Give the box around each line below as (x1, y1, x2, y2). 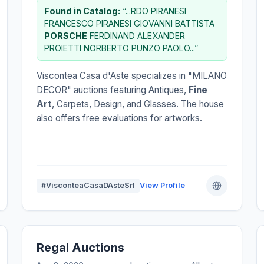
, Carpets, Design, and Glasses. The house (52, 98, 225, 110)
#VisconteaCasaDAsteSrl (41, 180, 136, 190)
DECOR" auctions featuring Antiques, (37, 84, 189, 95)
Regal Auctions (37, 240, 125, 255)
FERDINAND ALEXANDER (87, 30, 186, 41)
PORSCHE (44, 30, 88, 41)
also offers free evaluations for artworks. (37, 112, 203, 124)
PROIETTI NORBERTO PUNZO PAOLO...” (44, 42, 199, 53)
